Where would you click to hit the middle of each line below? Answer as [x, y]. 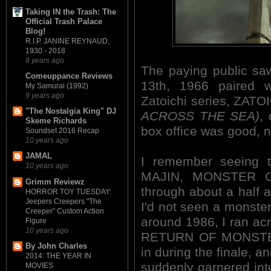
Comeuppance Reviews [69, 76]
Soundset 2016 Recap [62, 131]
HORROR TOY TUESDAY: [68, 191]
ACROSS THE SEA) [201, 116]
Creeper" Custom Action [65, 211]
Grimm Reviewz [55, 181]
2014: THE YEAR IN [58, 256]
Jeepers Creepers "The [64, 201]
